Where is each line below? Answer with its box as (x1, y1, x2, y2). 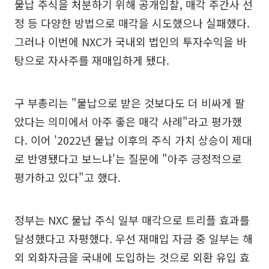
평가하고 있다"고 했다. (14, 169, 121, 186)
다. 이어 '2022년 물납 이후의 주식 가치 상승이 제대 (14, 132, 252, 148)
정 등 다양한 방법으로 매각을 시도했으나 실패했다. (14, 15, 250, 31)
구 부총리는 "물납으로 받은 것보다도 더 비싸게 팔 (14, 95, 245, 111)
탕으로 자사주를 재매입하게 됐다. (14, 52, 169, 68)
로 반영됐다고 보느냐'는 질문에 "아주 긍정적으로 (14, 151, 242, 167)
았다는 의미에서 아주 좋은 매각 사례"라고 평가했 (14, 113, 242, 130)
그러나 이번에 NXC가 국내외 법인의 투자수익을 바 (14, 34, 247, 50)
